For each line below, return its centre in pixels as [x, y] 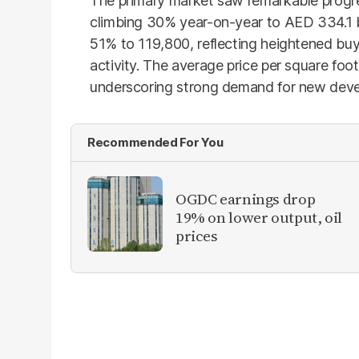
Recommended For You [155, 142]
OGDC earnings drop [246, 198]
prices [197, 235]
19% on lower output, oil [259, 217]
